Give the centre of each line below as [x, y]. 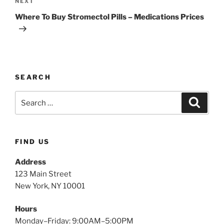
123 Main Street [43, 174]
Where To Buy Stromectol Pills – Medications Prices [109, 17]
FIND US [32, 142]
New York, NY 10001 [50, 186]
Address [30, 162]
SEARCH [33, 77]
